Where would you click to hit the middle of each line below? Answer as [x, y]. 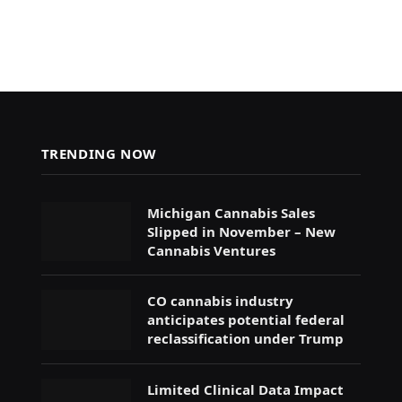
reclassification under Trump [245, 339]
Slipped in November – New [241, 231]
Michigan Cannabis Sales [231, 212]
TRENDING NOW [99, 153]
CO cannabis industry [220, 301]
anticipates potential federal [245, 320]
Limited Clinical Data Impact [245, 389]
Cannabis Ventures [211, 250]
